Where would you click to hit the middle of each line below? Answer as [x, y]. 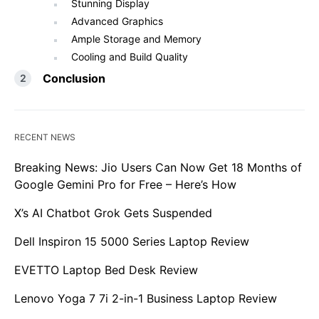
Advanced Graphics [117, 21]
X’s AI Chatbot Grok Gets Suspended [113, 213]
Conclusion [74, 79]
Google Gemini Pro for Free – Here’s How [125, 185]
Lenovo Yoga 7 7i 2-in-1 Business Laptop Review [146, 299]
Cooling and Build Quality [130, 57]
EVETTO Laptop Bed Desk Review [106, 270]
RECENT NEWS [45, 137]
